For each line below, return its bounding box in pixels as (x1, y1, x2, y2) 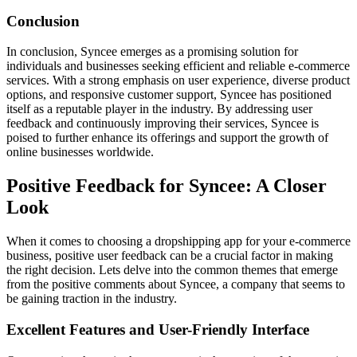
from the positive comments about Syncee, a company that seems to (6, 277, 345, 292)
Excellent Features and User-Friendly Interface (6, 320, 309, 338)
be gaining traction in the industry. (6, 292, 177, 306)
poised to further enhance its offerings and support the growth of (6, 131, 328, 145)
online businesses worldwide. (6, 145, 154, 159)
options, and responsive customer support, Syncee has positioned (6, 88, 331, 102)
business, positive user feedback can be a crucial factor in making (6, 249, 333, 263)
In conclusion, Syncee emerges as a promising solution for (6, 45, 298, 59)
